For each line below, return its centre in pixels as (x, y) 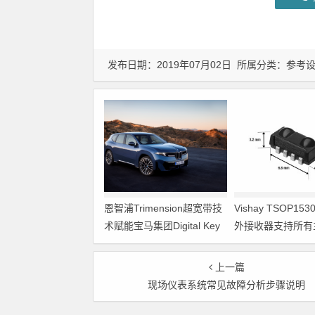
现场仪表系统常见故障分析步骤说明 (227, 284)
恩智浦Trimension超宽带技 (163, 208)
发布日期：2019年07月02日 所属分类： (197, 65)
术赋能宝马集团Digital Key (162, 225)
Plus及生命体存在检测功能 (163, 243)
